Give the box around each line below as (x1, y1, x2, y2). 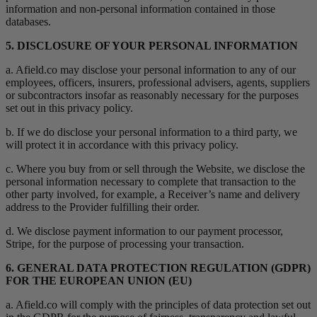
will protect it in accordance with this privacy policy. (6, 139, 238, 151)
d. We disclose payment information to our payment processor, (6, 225, 283, 238)
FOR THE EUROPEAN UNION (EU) (6, 275, 192, 287)
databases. (6, 16, 51, 28)
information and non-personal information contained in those (6, 3, 275, 16)
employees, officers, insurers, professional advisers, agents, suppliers (6, 76, 310, 89)
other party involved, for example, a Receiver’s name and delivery (6, 188, 300, 201)
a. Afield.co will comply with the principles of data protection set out (6, 299, 311, 311)
